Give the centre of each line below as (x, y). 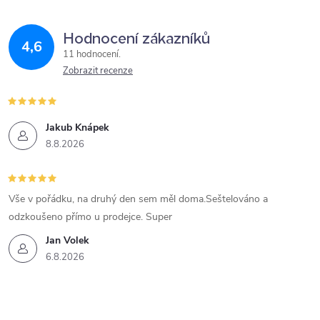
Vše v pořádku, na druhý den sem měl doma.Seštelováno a (138, 199)
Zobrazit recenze (98, 71)
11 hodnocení (92, 54)
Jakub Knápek (77, 127)
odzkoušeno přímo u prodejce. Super (90, 217)
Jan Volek (67, 240)
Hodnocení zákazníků (136, 36)
